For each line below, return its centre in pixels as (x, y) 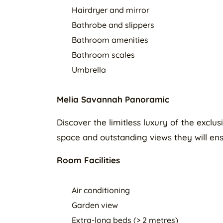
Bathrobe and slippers (113, 25)
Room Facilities (88, 160)
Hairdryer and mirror (111, 10)
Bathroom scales (103, 55)
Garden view (95, 205)
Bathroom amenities (110, 40)
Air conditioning (101, 190)
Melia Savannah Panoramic (113, 99)
